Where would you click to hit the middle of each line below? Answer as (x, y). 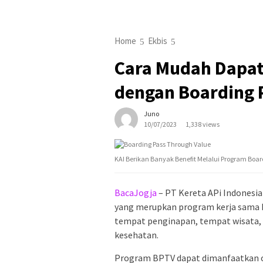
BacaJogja (136, 193)
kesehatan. (136, 235)
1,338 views (203, 124)
